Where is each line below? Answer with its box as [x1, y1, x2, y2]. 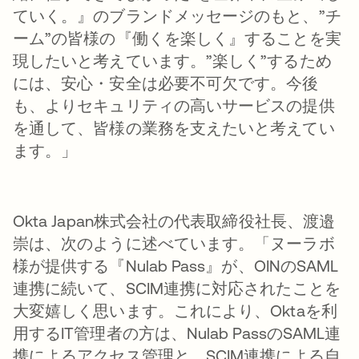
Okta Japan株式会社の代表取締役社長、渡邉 [13, 211, 335, 230]
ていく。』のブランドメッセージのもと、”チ [13, 6, 341, 25]
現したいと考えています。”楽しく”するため [13, 50, 332, 70]
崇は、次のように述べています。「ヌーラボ [13, 233, 335, 252]
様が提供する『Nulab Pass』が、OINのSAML [13, 256, 339, 275]
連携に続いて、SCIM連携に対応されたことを [13, 278, 341, 297]
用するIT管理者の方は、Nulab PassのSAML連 [13, 323, 341, 342]
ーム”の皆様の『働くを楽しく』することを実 [13, 28, 341, 47]
